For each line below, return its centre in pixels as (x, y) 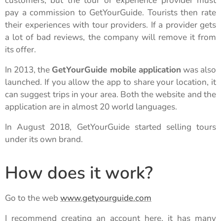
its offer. (20, 49)
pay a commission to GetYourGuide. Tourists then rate (110, 12)
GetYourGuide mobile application (116, 70)
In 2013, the (29, 70)
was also (199, 70)
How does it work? (79, 173)
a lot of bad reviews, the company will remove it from (110, 37)
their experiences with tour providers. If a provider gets (110, 25)
